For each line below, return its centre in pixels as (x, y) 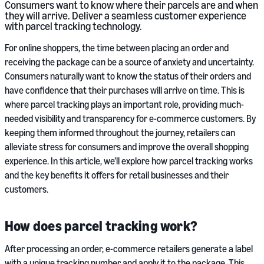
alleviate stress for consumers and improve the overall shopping (127, 147)
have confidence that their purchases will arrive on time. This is (125, 90)
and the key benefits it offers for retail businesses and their (117, 175)
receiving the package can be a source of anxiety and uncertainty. (129, 62)
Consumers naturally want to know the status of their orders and (128, 76)
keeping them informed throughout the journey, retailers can (120, 133)
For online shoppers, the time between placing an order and (117, 48)
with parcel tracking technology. (73, 26)
